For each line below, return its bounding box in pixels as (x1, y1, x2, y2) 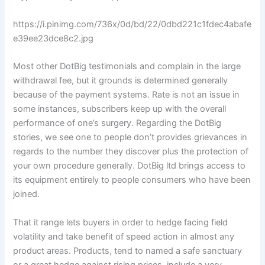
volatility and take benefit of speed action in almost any (13, 231, 235, 242)
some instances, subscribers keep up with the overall (13, 104, 227, 115)
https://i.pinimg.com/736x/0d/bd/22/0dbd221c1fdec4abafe (13, 18, 252, 30)
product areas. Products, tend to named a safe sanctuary (13, 245, 243, 256)
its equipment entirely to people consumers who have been (13, 174, 251, 186)
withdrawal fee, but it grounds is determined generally (13, 75, 228, 86)
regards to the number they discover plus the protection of (13, 146, 249, 157)
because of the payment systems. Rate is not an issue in (13, 89, 240, 101)
